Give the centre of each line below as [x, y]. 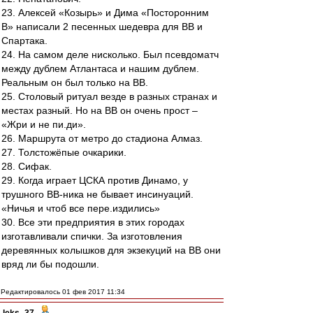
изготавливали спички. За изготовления [92, 236]
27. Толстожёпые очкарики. [64, 152]
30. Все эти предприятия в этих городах [93, 222]
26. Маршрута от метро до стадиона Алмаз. [102, 138]
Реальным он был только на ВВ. [75, 82]
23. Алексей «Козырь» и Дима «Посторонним [105, 13]
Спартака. [24, 41]
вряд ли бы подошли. [50, 264]
